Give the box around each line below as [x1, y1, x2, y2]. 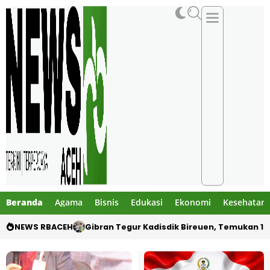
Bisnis [95, 196, 119, 208]
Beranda [6, 196, 43, 208]
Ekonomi [175, 196, 211, 208]
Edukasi [131, 196, 163, 208]
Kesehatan [223, 196, 266, 208]
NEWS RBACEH [14, 221, 73, 233]
